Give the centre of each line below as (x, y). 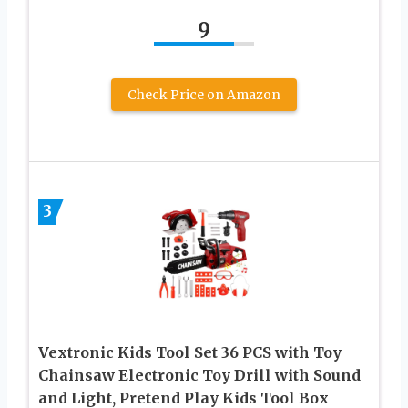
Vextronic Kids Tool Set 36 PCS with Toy (190, 352)
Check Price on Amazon (204, 94)
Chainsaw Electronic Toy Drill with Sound (199, 375)
